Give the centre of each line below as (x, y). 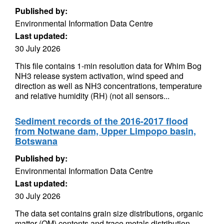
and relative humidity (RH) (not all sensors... (92, 96)
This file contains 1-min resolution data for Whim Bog (108, 66)
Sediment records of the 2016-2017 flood (101, 121)
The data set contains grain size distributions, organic (109, 213)
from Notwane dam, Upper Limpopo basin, (105, 131)
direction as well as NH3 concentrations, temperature (108, 86)
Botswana (36, 141)
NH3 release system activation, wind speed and (99, 76)
